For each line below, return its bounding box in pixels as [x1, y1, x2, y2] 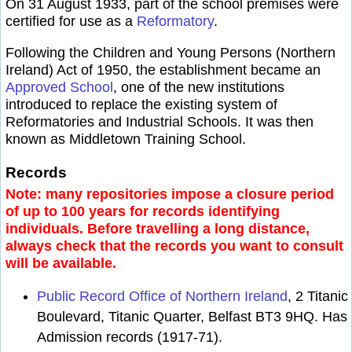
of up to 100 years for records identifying [5, 203, 280, 220]
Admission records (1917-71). [37, 329, 222, 346]
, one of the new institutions [113, 79, 284, 95]
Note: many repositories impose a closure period [5, 186, 334, 203]
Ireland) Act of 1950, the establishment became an [5, 61, 321, 78]
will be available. [5, 255, 116, 272]
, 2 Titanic [288, 288, 348, 305]
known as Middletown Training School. [5, 130, 246, 147]
